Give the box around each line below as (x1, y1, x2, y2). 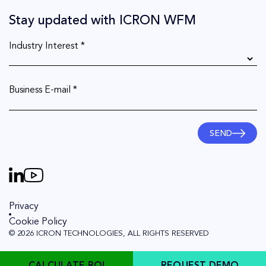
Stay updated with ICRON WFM (9, 14, 196, 28)
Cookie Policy (9, 217, 67, 227)
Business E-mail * (9, 85, 77, 96)
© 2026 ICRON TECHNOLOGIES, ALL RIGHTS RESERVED (9, 230, 209, 238)
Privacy (9, 202, 39, 212)
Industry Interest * (9, 42, 85, 52)
